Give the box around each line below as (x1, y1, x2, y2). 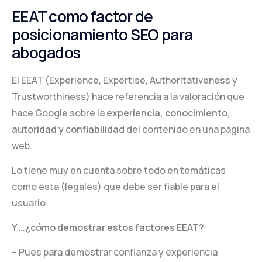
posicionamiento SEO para (12, 23, 193, 45)
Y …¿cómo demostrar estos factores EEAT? (12, 221, 204, 235)
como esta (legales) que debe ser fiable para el (12, 180, 219, 194)
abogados (12, 42, 81, 63)
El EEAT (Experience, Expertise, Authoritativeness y (12, 74, 237, 87)
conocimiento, (165, 106, 230, 120)
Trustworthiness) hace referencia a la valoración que (12, 90, 244, 104)
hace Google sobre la (12, 106, 106, 120)
